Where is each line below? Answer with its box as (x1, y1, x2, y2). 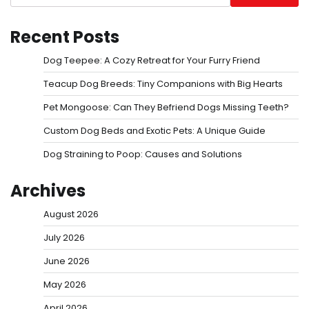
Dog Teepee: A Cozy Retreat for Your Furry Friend (43, 53, 260, 67)
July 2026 (43, 230, 85, 244)
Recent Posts (10, 25, 119, 48)
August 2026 (43, 207, 99, 221)
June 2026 (43, 254, 90, 268)
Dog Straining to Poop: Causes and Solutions (43, 147, 242, 161)
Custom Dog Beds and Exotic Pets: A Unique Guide (43, 123, 266, 137)
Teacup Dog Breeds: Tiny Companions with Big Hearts (43, 77, 283, 90)
